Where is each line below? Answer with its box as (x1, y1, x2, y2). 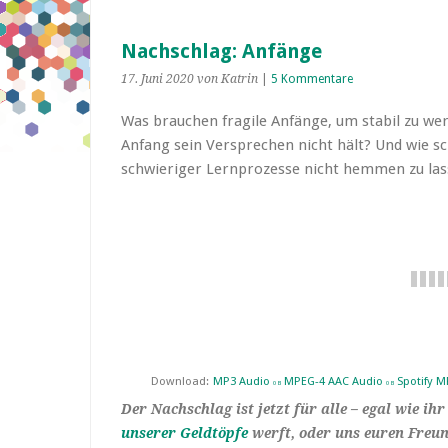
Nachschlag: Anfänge (121, 40, 322, 63)
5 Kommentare (271, 72, 353, 86)
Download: (151, 374, 209, 388)
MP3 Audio (213, 374, 270, 388)
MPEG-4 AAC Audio (284, 374, 383, 388)
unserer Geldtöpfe (121, 425, 248, 441)
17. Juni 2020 (121, 72, 194, 86)
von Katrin (197, 72, 258, 86)
